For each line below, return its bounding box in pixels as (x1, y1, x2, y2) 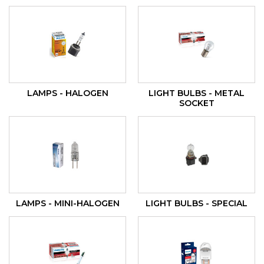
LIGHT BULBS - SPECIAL (146, 197, 247, 209)
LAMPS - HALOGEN (27, 87, 108, 98)
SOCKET (179, 97, 214, 108)
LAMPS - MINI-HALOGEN (15, 197, 120, 209)
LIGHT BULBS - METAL (148, 87, 245, 98)
